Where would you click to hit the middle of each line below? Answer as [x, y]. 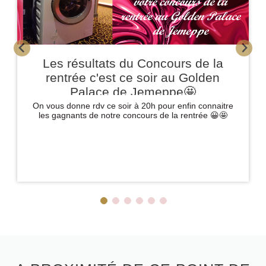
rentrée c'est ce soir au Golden [133, 78]
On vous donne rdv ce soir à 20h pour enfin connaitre [133, 106]
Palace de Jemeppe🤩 [133, 92]
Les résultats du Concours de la [133, 64]
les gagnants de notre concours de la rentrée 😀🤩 [133, 115]
